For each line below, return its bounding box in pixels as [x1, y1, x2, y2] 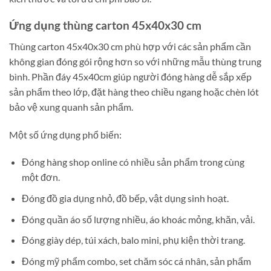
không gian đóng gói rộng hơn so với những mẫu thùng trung [9, 55, 261, 67]
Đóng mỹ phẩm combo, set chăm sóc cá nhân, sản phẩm [21, 255, 251, 267]
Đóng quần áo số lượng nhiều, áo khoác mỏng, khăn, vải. [21, 213, 255, 225]
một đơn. [21, 171, 60, 183]
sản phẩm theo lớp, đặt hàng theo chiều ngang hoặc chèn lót [9, 85, 259, 97]
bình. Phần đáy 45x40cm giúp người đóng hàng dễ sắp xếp [9, 70, 252, 82]
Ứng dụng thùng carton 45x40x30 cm [9, 18, 201, 33]
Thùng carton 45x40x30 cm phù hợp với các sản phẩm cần [9, 40, 251, 52]
